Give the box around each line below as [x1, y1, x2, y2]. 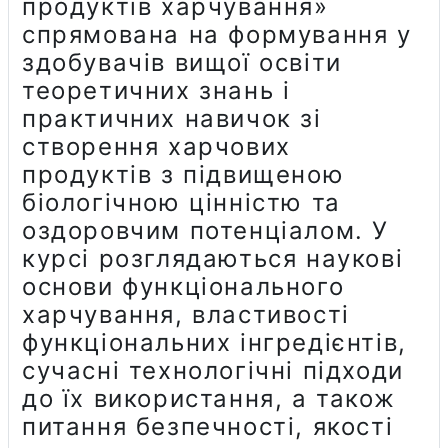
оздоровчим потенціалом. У [22, 215, 390, 245]
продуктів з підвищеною [22, 159, 345, 189]
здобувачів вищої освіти [22, 47, 342, 77]
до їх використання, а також [22, 383, 396, 413]
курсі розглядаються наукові [22, 243, 404, 273]
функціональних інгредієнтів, [22, 327, 407, 357]
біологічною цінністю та [22, 187, 341, 217]
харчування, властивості [22, 299, 350, 329]
